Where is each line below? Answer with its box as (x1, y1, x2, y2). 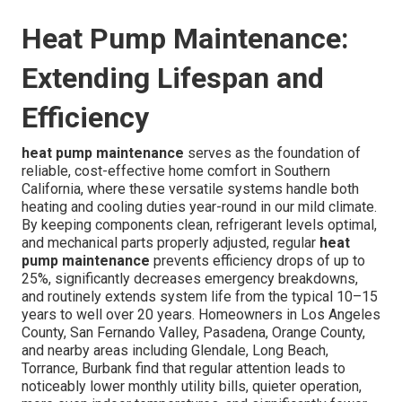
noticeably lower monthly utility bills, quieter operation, (22, 378, 362, 396)
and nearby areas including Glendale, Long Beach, (22, 342, 328, 360)
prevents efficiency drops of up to (150, 252, 365, 270)
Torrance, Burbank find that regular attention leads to (22, 360, 345, 378)
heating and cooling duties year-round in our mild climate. (22, 198, 377, 216)
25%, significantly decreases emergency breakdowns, (22, 270, 358, 288)
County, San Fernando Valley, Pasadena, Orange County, (22, 324, 365, 342)
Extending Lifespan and (22, 61, 324, 96)
